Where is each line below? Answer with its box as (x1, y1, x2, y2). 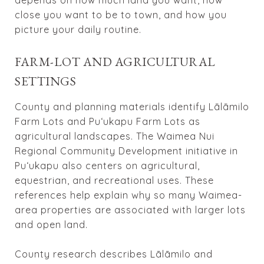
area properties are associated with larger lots (15, 203, 246, 216)
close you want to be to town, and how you (15, 8, 227, 21)
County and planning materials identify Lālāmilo (15, 100, 249, 113)
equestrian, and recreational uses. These (15, 174, 214, 186)
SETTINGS (15, 72, 76, 89)
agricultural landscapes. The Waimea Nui (15, 130, 214, 142)
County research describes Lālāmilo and (15, 247, 213, 260)
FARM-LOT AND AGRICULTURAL (15, 53, 216, 70)
